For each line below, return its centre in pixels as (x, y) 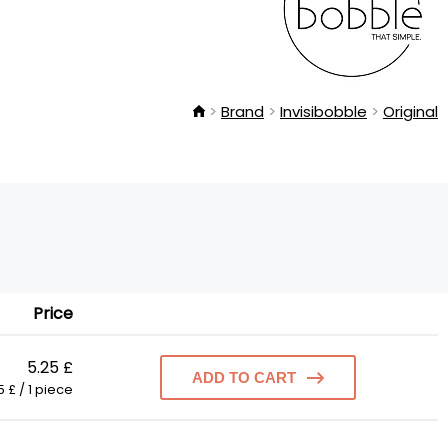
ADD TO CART (244, 377)
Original (410, 111)
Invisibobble (323, 111)
